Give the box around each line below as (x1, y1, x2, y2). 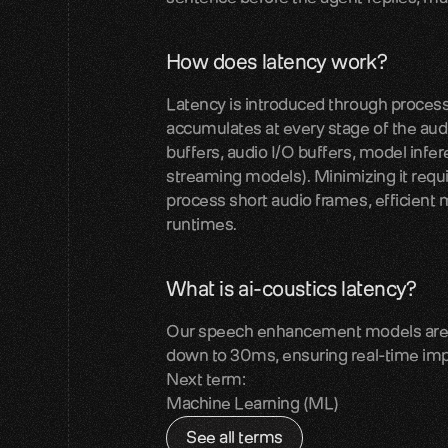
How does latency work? (166, 49, 388, 73)
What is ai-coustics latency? (166, 276, 417, 300)
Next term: (166, 369, 246, 390)
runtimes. (166, 214, 237, 235)
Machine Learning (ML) (166, 393, 339, 414)
